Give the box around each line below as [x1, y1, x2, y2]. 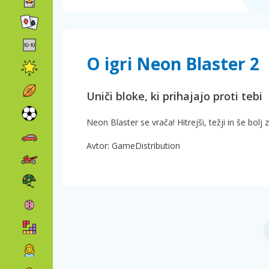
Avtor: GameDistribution [86, 140, 180, 152]
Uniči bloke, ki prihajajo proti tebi [86, 89, 262, 104]
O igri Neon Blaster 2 [86, 52, 259, 76]
